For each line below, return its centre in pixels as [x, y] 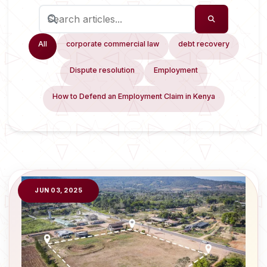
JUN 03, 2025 [58, 190]
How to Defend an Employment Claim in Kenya [133, 96]
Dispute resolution [102, 70]
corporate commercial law [112, 44]
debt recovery [204, 44]
